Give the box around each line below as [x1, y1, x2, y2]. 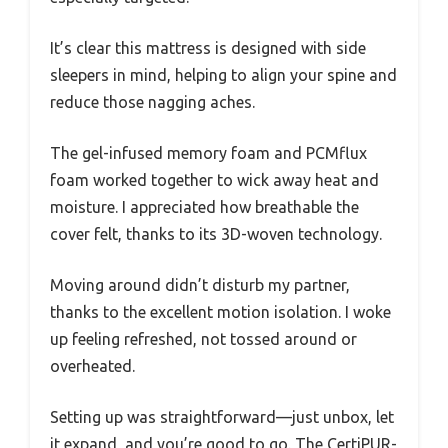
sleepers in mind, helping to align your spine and [50, 66, 397, 85]
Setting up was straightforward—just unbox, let [50, 408, 394, 427]
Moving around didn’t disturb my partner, [50, 276, 350, 295]
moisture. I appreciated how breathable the [50, 198, 359, 217]
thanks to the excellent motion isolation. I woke [50, 303, 391, 322]
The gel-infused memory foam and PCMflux [50, 144, 367, 163]
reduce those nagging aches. [50, 93, 255, 112]
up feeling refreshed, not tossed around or [50, 330, 357, 349]
